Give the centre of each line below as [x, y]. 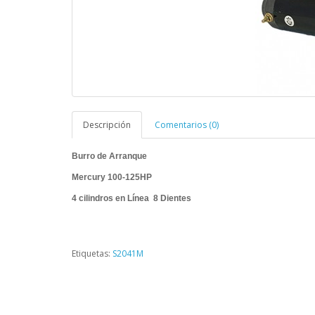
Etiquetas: [92, 253]
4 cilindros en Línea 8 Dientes [137, 198]
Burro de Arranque [109, 156]
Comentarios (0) [187, 125]
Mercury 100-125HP [112, 177]
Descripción [107, 125]
